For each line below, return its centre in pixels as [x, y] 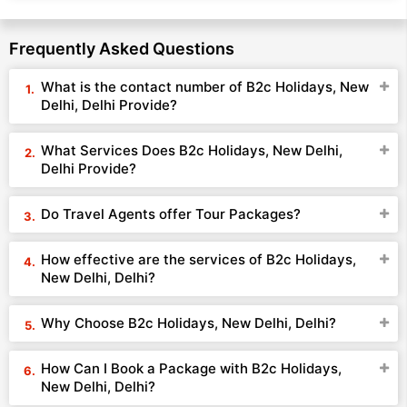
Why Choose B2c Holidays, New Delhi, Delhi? [189, 323]
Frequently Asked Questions [122, 49]
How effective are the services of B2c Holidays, [199, 259]
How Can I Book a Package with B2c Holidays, [191, 368]
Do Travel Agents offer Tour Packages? [171, 214]
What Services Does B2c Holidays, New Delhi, [192, 150]
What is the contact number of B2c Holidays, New [205, 87]
